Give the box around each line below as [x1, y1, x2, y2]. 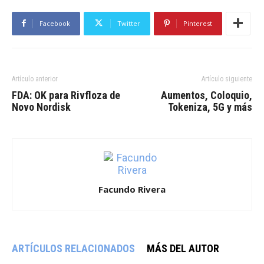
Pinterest [183, 18, 212, 28]
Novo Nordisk [12, 100, 71, 113]
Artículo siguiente [202, 74, 252, 83]
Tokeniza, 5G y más [168, 100, 252, 113]
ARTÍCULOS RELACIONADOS [12, 242, 135, 255]
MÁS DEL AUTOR [147, 242, 219, 255]
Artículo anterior [12, 74, 58, 83]
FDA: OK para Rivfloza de [12, 88, 120, 101]
